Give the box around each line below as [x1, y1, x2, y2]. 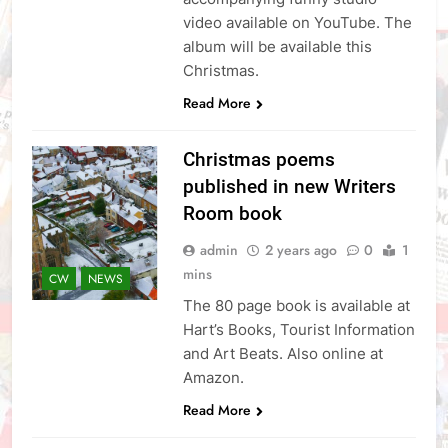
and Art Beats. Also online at [182, 344, 383, 364]
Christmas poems [182, 148, 335, 172]
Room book [182, 202, 282, 226]
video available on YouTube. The [182, 13, 412, 33]
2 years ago [264, 240, 337, 261]
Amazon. [182, 368, 244, 388]
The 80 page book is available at [182, 296, 410, 316]
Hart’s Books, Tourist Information [182, 320, 415, 340]
